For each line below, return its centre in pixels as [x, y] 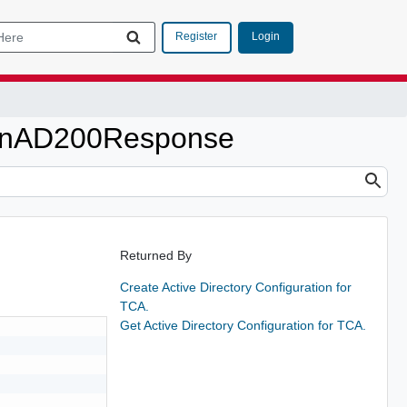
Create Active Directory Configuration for [235, 287]
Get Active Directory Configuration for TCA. [243, 325]
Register [196, 36]
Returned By [155, 255]
